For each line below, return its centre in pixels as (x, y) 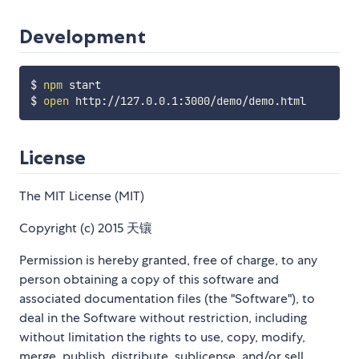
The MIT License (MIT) (82, 196)
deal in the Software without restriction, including (163, 317)
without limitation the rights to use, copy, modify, (162, 337)
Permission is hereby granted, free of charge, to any (168, 260)
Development (83, 36)
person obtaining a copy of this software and (149, 279)
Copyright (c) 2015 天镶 (86, 228)
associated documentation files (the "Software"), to (167, 298)
